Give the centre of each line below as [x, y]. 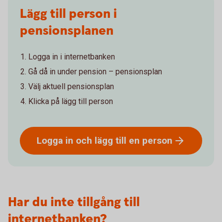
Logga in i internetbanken [72, 57]
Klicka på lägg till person [71, 101]
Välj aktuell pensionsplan [71, 86]
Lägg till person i [68, 14]
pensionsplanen [67, 31]
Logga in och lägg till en [89, 140]
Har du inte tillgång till [74, 202]
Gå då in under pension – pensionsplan [95, 72]
